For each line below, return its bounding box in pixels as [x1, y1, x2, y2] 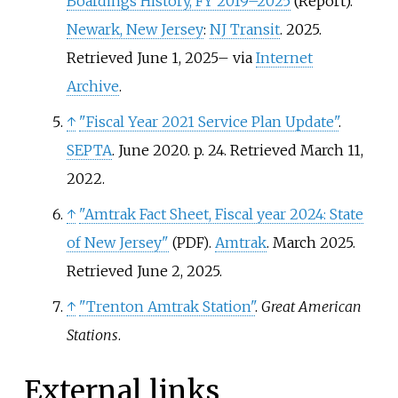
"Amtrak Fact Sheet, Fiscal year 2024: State [78, 205, 363, 224]
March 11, [299, 141, 363, 160]
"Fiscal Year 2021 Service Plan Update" [78, 113, 338, 131]
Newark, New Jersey [66, 20, 203, 39]
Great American [260, 298, 362, 316]
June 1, [136, 49, 181, 68]
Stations [66, 326, 118, 345]
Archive [66, 77, 119, 96]
